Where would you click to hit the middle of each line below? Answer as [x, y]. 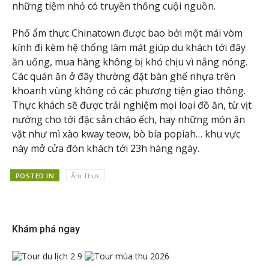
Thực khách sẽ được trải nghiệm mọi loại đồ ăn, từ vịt [132, 105]
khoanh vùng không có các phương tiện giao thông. [129, 90]
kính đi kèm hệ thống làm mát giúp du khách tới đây [129, 47]
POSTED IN [35, 175]
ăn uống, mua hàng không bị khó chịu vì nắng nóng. [130, 62]
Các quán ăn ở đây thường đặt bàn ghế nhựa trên [124, 76]
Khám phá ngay [46, 229]
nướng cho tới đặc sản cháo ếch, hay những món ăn [128, 119]
